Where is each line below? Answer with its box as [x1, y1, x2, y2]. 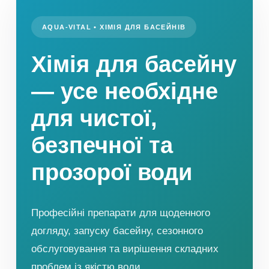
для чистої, [31, 106, 157, 131]
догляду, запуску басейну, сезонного [31, 225, 203, 237]
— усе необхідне [31, 79, 218, 104]
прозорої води [31, 160, 192, 186]
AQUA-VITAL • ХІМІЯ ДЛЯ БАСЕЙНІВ [42, 23, 186, 31]
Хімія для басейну [31, 52, 237, 77]
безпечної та [31, 133, 173, 159]
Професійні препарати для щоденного [31, 207, 210, 219]
